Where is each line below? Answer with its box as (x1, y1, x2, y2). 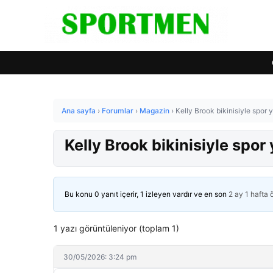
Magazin (140, 106, 169, 115)
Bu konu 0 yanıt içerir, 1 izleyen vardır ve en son (65, 190, 229, 199)
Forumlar (102, 106, 133, 115)
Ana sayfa (62, 106, 96, 115)
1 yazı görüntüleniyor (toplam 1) (54, 223, 179, 233)
